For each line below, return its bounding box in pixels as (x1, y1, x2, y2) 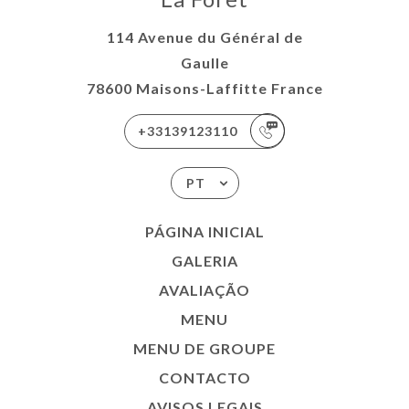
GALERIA (171, 251, 238, 269)
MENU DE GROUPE (133, 339, 276, 357)
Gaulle (180, 53, 229, 71)
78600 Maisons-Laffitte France (86, 79, 323, 97)
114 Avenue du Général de (106, 27, 303, 46)
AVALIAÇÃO (159, 280, 250, 299)
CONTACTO (158, 368, 251, 386)
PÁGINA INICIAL (144, 222, 265, 240)
